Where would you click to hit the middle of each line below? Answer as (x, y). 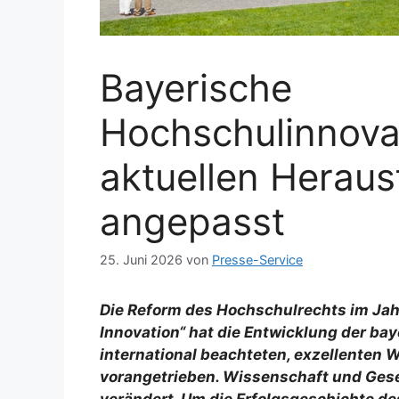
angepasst (192, 221)
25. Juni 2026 (141, 260)
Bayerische (196, 88)
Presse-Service (257, 260)
